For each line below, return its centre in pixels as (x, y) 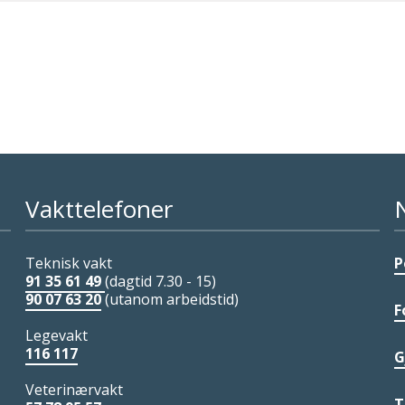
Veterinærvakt (74, 389)
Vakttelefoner (99, 208)
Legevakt (56, 335)
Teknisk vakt (68, 263)
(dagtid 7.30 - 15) (160, 281)
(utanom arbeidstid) (171, 299)
